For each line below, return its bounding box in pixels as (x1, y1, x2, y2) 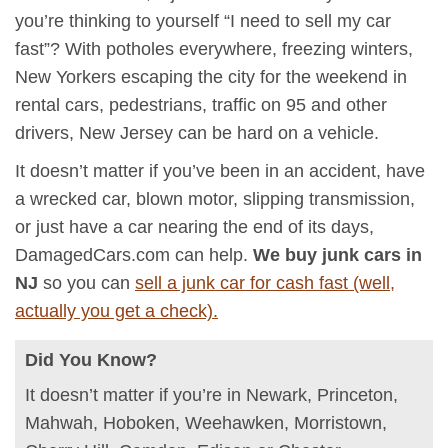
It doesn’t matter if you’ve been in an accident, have (15, 161, 425, 181)
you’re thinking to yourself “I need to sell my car (15, 11, 391, 31)
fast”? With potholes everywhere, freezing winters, (15, 39, 413, 59)
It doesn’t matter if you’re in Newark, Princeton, (25, 385, 398, 405)
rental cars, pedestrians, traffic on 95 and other (15, 95, 387, 115)
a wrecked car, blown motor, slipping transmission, (15, 189, 415, 209)
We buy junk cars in (253, 245, 422, 265)
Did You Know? (25, 350, 157, 370)
